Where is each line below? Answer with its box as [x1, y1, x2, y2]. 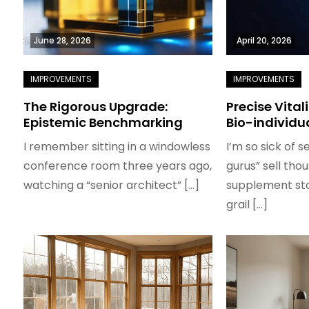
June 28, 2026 [33, 34, 91, 46]
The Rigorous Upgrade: [23, 98, 168, 115]
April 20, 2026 [237, 34, 292, 46]
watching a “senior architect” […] [23, 177, 199, 193]
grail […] [226, 197, 268, 212]
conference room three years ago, [23, 158, 212, 174]
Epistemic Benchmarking [23, 114, 183, 131]
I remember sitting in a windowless [23, 139, 210, 154]
